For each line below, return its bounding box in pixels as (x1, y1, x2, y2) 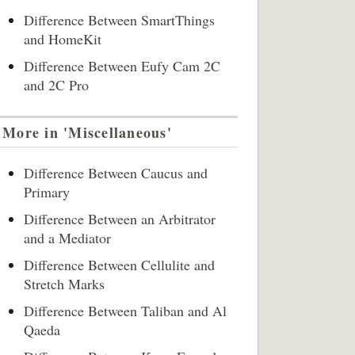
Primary (24, 182, 70, 201)
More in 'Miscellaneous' (2, 122, 172, 143)
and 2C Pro (24, 75, 89, 94)
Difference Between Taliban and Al (24, 301, 227, 320)
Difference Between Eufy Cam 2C (24, 56, 220, 75)
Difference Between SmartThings (24, 10, 215, 29)
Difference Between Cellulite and (24, 255, 215, 274)
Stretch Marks (24, 274, 105, 293)
